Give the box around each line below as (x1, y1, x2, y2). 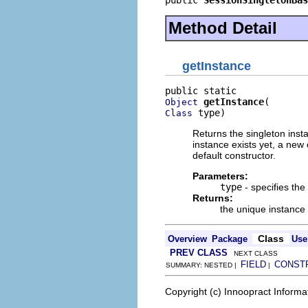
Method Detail (168, 18, 277, 37)
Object (165, 97, 198, 107)
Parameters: (192, 170, 248, 181)
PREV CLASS (170, 247, 228, 258)
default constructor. (192, 150, 276, 161)
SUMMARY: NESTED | (166, 261, 241, 269)
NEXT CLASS (228, 250, 278, 257)
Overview (168, 234, 207, 244)
